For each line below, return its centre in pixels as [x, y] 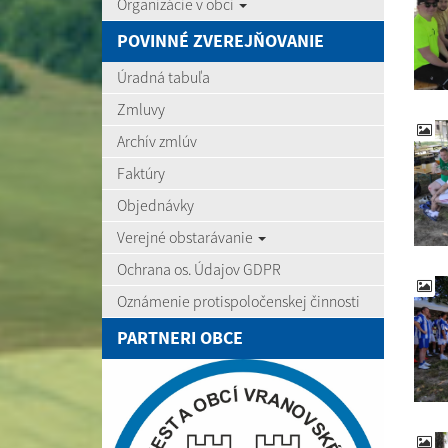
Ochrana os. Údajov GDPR [199, 269]
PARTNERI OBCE [180, 338]
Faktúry [141, 173]
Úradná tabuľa [163, 77]
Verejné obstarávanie [186, 237]
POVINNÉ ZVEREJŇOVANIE [220, 41]
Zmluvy [141, 109]
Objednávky [155, 205]
